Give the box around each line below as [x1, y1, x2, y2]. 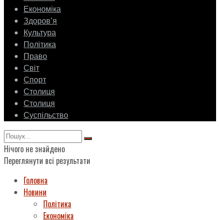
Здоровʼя [24, 15, 57, 27]
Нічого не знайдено [4, 143, 65, 155]
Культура [24, 27, 56, 39]
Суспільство [24, 110, 68, 122]
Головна [24, 174, 48, 187]
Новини [24, 186, 47, 198]
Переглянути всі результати [4, 155, 90, 167]
